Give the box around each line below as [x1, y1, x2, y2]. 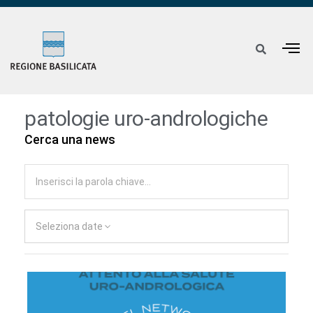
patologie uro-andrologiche [24, 106, 268, 131]
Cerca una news [24, 132, 115, 147]
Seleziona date [36, 221, 103, 233]
